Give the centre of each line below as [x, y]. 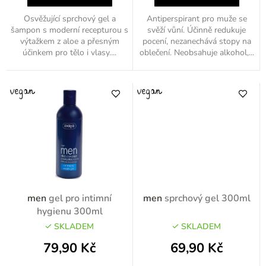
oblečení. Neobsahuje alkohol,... [197, 52]
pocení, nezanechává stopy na [197, 41]
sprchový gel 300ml [207, 198]
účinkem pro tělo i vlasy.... [69, 52]
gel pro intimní [80, 198]
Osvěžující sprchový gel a [69, 18]
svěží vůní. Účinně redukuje [197, 30]
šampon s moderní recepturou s [69, 30]
